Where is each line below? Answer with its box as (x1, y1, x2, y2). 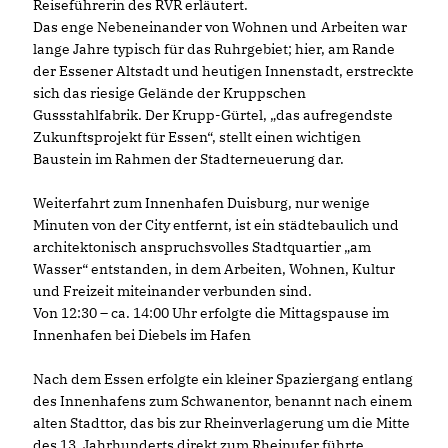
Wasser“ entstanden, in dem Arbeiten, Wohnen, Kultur (33, 260, 395, 279)
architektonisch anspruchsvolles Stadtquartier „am (33, 238, 371, 257)
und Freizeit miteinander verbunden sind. (33, 282, 315, 301)
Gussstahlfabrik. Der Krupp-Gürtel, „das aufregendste (33, 106, 393, 125)
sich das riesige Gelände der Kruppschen (33, 84, 306, 103)
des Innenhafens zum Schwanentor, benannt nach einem (33, 392, 412, 411)
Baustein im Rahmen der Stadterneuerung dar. (33, 150, 344, 169)
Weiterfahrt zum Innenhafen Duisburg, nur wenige (33, 194, 370, 213)
